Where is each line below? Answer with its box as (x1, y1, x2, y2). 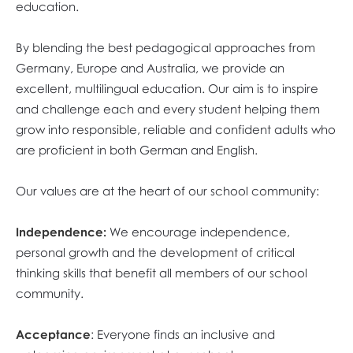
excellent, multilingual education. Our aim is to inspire (16, 81, 318, 95)
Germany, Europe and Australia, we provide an (16, 61, 284, 75)
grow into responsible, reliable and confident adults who (16, 122, 336, 136)
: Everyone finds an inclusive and (91, 327, 275, 341)
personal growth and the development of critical (16, 245, 295, 259)
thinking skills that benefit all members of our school (16, 266, 307, 280)
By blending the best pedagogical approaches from (16, 40, 315, 54)
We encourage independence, (106, 225, 290, 239)
